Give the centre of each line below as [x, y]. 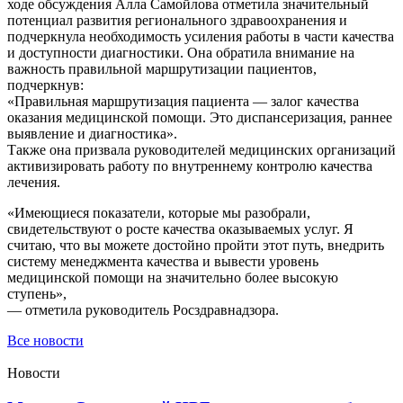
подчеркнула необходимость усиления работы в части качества [201, 37]
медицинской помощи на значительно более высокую [173, 278]
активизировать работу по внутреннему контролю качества [190, 166]
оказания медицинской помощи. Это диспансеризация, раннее [200, 118]
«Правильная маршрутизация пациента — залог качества [183, 102]
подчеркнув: [45, 85]
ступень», [37, 294]
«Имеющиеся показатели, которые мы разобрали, [159, 213]
